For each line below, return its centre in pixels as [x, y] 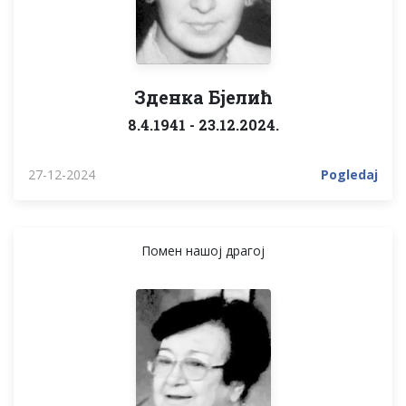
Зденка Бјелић [203, 97]
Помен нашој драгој [203, 250]
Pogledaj [349, 174]
